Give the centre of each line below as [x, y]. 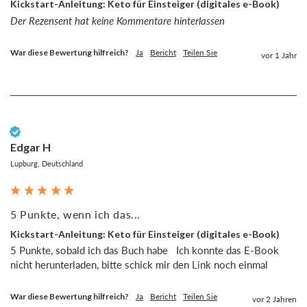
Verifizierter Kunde [56, 132]
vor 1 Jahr [279, 55]
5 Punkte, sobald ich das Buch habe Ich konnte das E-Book [145, 250]
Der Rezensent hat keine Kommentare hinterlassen [118, 20]
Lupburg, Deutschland [47, 163]
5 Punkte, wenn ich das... [75, 214]
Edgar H [30, 147]
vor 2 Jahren [274, 299]
